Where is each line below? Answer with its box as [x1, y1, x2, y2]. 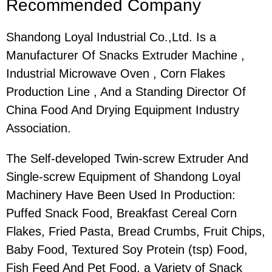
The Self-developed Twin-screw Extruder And [6, 152, 248, 166]
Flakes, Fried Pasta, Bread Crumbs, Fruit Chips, [6, 225, 265, 239]
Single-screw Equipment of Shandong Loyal [6, 170, 240, 184]
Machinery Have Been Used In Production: [6, 188, 236, 202]
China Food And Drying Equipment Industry [6, 103, 239, 117]
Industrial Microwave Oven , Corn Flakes [6, 67, 225, 81]
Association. [6, 121, 71, 135]
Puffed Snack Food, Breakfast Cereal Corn [6, 206, 237, 220]
